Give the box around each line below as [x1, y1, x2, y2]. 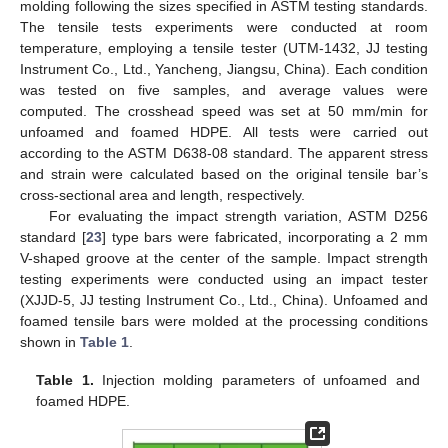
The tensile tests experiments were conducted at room [20, 19, 428, 36]
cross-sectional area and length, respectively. [20, 187, 305, 204]
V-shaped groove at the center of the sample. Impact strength [20, 250, 428, 267]
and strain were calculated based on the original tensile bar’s [20, 166, 428, 183]
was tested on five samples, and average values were [20, 82, 428, 99]
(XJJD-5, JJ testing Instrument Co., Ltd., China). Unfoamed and [20, 292, 428, 309]
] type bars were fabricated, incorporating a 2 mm [101, 229, 429, 246]
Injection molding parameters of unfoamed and [93, 372, 420, 389]
